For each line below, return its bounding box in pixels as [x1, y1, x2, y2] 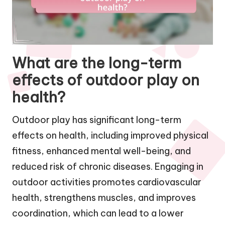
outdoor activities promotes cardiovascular [12, 176, 201, 188]
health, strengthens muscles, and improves [12, 191, 196, 203]
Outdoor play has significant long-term [12, 114, 181, 126]
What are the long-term [12, 53, 181, 72]
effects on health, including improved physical [12, 129, 208, 141]
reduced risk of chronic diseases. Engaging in [12, 160, 203, 172]
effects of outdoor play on [12, 70, 199, 89]
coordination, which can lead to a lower [12, 207, 184, 219]
